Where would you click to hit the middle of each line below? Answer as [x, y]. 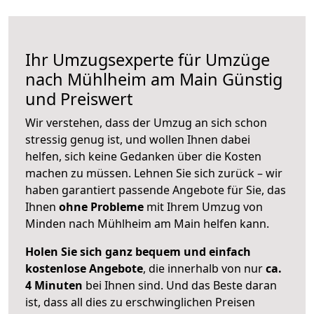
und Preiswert [79, 99]
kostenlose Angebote [84, 269]
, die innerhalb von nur [204, 269]
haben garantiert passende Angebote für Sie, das [156, 190]
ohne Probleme [101, 207]
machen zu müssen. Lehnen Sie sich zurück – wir [154, 173]
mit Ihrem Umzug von [203, 207]
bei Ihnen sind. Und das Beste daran [180, 286]
